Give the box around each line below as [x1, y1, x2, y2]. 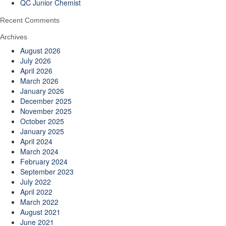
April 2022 [20, 187, 52, 197]
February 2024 [20, 156, 68, 166]
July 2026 [20, 55, 51, 66]
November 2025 [20, 106, 72, 116]
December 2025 [20, 96, 72, 106]
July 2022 [20, 177, 51, 187]
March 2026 [20, 76, 59, 86]
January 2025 [20, 126, 64, 136]
